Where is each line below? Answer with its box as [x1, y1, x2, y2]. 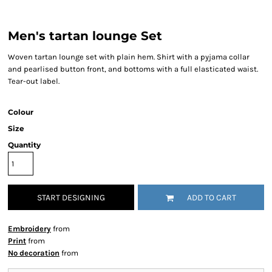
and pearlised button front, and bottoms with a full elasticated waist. [8, 64, 258, 73]
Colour [8, 107, 33, 117]
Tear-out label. [8, 76, 59, 86]
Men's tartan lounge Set [8, 29, 162, 43]
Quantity [8, 140, 41, 149]
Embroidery [8, 224, 51, 233]
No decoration [8, 248, 59, 257]
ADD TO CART [187, 192, 236, 203]
